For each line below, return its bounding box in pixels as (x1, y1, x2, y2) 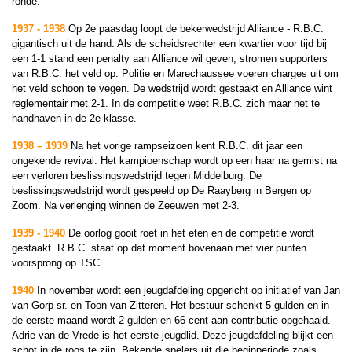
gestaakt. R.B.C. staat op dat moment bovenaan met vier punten (12, 242, 306, 254)
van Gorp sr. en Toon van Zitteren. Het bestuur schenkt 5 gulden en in (12, 299, 329, 311)
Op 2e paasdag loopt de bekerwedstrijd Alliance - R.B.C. (68, 23, 324, 35)
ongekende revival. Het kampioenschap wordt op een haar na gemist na (12, 155, 337, 167)
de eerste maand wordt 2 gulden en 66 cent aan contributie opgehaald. (12, 314, 331, 326)
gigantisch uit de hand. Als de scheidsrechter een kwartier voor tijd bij (12, 38, 327, 49)
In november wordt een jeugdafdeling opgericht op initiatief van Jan (37, 284, 340, 296)
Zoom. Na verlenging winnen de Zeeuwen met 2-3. (12, 200, 240, 211)
